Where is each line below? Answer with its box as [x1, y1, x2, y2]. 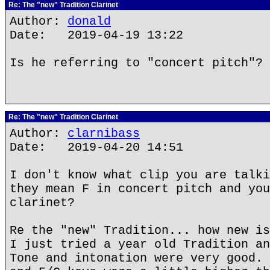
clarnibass [67, 127, 140, 140]
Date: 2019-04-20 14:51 [10, 140, 183, 154]
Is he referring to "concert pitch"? [10, 56, 263, 70]
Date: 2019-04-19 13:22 [10, 28, 183, 42]
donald [67, 14, 111, 28]
